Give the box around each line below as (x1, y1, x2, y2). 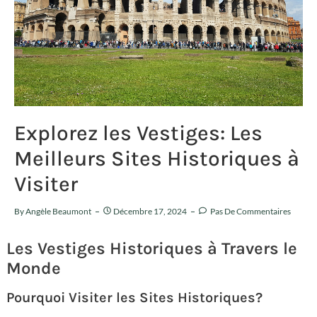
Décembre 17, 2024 (113, 205, 187, 217)
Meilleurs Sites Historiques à (14, 145, 299, 171)
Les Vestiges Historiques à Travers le (6, 238, 297, 258)
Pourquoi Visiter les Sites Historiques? (6, 289, 263, 306)
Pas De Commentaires (209, 205, 291, 217)
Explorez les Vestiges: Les (14, 120, 263, 146)
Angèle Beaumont (25, 205, 91, 217)
